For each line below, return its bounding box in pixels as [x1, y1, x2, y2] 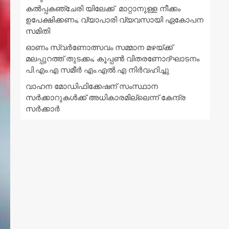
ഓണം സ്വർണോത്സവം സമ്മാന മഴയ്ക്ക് [26, 43, 173, 53]
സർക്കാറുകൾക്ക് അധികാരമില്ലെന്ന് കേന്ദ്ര [26, 93, 186, 103]
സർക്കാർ [26, 104, 60, 114]
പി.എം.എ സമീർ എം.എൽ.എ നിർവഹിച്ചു [26, 65, 169, 75]
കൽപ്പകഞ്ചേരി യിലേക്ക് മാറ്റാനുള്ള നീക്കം [26, 4, 180, 14]
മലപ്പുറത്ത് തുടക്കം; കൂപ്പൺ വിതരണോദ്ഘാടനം [26, 54, 199, 64]
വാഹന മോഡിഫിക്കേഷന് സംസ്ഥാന [26, 82, 158, 91]
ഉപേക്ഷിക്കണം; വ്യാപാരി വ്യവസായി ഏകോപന [26, 15, 203, 25]
